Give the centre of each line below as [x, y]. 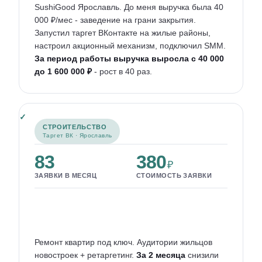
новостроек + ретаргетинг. [85, 255]
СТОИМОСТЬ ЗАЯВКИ [174, 175]
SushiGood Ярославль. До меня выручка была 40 [129, 7]
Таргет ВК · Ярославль [77, 135]
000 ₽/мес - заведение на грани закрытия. [115, 20]
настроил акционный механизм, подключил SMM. [130, 46]
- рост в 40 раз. [122, 71]
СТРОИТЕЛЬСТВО [75, 127]
